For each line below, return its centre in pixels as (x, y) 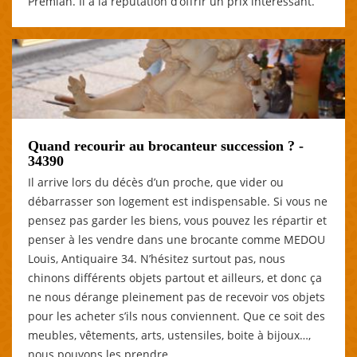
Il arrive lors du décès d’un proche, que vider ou (156, 182)
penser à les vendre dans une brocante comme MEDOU (177, 239)
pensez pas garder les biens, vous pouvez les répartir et (177, 220)
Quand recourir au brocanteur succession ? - (166, 145)
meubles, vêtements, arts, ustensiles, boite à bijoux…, (169, 335)
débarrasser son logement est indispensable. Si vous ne (178, 201)
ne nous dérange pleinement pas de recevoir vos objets (177, 296)
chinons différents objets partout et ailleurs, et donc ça (175, 277)
